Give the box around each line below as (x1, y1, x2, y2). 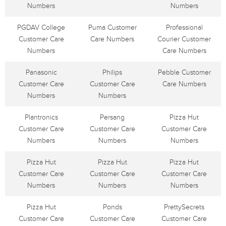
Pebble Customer (157, 68, 211, 77)
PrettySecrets (164, 203, 204, 211)
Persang (100, 113, 125, 122)
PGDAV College (17, 23, 65, 32)
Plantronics (24, 113, 58, 122)
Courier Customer (157, 35, 211, 43)
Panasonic (25, 68, 57, 77)
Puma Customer (88, 23, 137, 32)
